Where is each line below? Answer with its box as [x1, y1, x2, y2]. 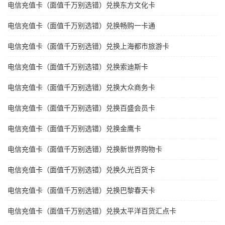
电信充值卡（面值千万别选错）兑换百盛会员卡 [8, 104, 155, 113]
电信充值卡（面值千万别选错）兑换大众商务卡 [8, 83, 155, 92]
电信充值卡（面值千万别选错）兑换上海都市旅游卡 [8, 42, 169, 51]
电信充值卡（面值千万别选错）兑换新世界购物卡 [8, 145, 162, 154]
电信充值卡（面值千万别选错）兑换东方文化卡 [8, 1, 155, 10]
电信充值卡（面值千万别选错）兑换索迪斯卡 [8, 63, 148, 71]
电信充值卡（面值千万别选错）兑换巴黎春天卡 [8, 186, 155, 195]
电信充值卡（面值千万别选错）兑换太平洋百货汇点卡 [8, 207, 176, 215]
